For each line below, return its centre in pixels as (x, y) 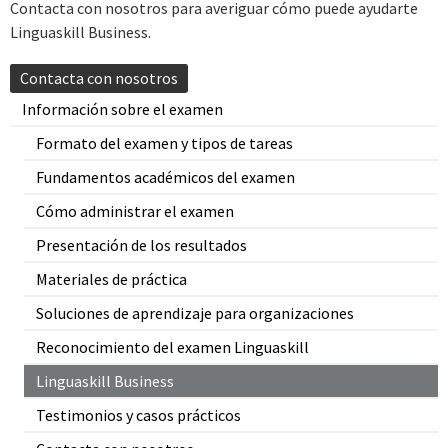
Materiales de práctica (111, 278)
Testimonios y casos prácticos (138, 414)
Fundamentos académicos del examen (165, 176)
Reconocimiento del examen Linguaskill (172, 346)
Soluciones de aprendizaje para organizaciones (195, 312)
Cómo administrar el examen (135, 210)
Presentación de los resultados (141, 244)
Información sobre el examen (122, 108)
